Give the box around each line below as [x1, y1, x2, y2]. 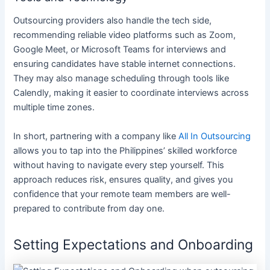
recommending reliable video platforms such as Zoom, [13, 30, 236, 41]
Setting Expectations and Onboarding [13, 236, 254, 253]
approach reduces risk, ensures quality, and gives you [13, 174, 233, 185]
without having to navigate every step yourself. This [13, 159, 225, 171]
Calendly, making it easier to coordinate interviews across [13, 87, 250, 99]
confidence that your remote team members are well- [13, 188, 231, 199]
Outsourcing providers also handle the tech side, [13, 15, 212, 27]
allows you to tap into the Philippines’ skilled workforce [13, 145, 237, 156]
